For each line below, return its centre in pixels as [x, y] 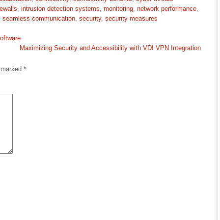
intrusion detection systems [60, 9]
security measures [131, 18]
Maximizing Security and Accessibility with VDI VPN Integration [110, 48]
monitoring [118, 9]
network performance [167, 9]
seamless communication [39, 18]
